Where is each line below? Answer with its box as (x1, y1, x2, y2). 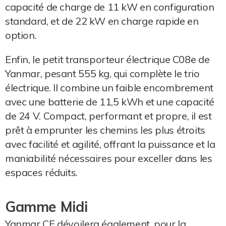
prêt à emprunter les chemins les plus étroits (5, 123, 205, 136)
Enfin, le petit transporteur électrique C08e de (5, 52, 210, 66)
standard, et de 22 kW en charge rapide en (5, 14, 199, 27)
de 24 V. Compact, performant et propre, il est (5, 109, 212, 122)
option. (5, 28, 37, 41)
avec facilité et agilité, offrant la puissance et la (5, 137, 215, 150)
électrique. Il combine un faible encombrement (5, 81, 213, 94)
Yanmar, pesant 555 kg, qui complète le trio (5, 67, 200, 80)
